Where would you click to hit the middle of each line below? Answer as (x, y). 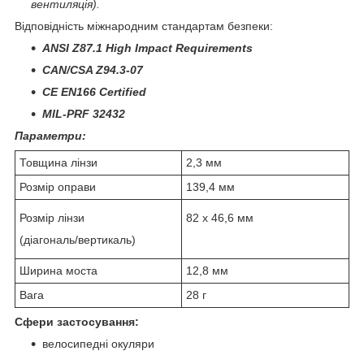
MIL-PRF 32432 (84, 113)
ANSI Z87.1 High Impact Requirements (147, 48)
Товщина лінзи (58, 162)
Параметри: (50, 135)
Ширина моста (58, 270)
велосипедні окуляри (98, 343)
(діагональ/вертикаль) (78, 239)
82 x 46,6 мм (220, 217)
